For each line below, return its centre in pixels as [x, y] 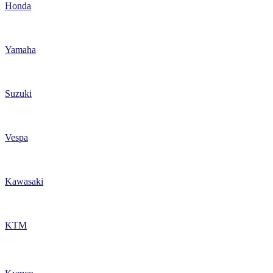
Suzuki [18, 94]
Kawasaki [24, 182]
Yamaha [20, 50]
